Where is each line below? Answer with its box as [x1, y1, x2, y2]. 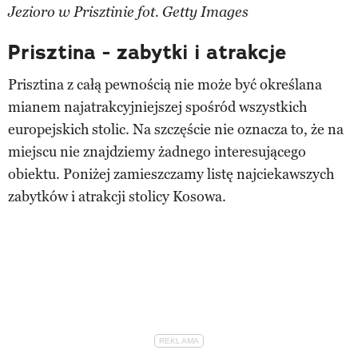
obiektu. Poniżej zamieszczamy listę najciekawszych [8, 165, 334, 183]
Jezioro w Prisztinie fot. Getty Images [8, 3, 249, 21]
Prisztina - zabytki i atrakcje [8, 38, 287, 66]
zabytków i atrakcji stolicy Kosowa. [8, 187, 226, 205]
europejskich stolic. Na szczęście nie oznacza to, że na [8, 120, 344, 138]
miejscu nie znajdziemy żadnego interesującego [8, 142, 306, 161]
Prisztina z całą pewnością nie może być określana [8, 75, 322, 93]
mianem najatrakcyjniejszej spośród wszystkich [8, 97, 307, 116]
